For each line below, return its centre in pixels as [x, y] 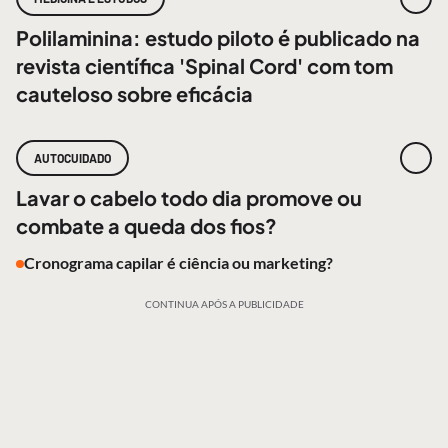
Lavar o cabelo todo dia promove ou [189, 197]
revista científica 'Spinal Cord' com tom [204, 65]
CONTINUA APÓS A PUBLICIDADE [224, 304]
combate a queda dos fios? [146, 225]
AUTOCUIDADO [72, 158]
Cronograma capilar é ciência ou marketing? [178, 262]
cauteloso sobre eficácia [134, 93]
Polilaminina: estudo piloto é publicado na [218, 37]
